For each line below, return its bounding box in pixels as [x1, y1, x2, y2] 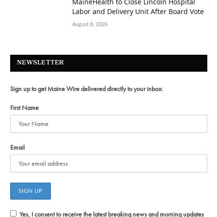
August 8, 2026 [72, 21, 108, 27]
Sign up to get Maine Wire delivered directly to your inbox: [10, 84, 163, 93]
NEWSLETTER [17, 58, 64, 68]
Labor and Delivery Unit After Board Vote [72, 6, 204, 16]
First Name [10, 103, 39, 112]
